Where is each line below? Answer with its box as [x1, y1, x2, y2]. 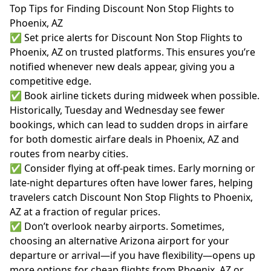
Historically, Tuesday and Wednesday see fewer [10, 103, 225, 117]
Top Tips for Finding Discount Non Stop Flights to [10, 2, 234, 15]
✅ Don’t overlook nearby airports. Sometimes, [10, 220, 224, 233]
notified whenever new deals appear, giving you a [10, 60, 235, 73]
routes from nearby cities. [10, 147, 128, 160]
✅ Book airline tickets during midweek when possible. [10, 89, 260, 102]
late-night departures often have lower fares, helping [10, 176, 253, 189]
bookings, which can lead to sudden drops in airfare [10, 118, 248, 131]
